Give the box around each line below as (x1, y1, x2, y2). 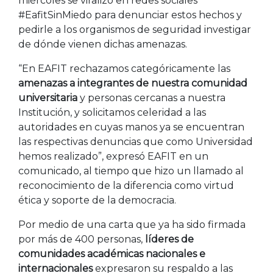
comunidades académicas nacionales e (18, 247, 205, 260)
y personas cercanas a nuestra (77, 91, 225, 104)
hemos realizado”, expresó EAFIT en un (18, 150, 208, 162)
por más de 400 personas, (18, 233, 145, 245)
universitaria (18, 91, 77, 104)
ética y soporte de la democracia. (18, 194, 176, 206)
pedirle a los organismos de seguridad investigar (18, 23, 251, 35)
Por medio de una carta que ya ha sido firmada (18, 218, 246, 230)
